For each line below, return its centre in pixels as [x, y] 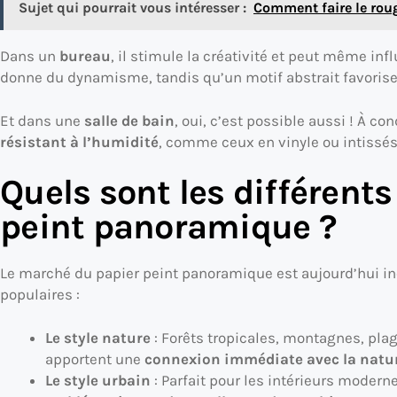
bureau [85, 55]
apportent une [94, 359]
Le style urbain [97, 381]
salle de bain [129, 121]
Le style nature [97, 338]
